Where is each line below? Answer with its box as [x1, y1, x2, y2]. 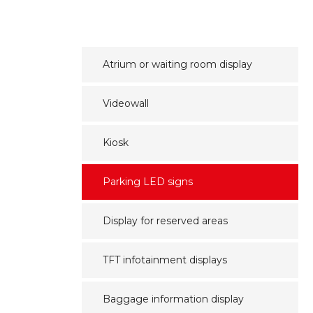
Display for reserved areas [103, 214, 228, 227]
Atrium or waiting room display [103, 58, 252, 71]
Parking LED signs [103, 175, 193, 188]
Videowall [103, 97, 149, 110]
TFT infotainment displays [103, 254, 227, 266]
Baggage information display [103, 293, 244, 305]
